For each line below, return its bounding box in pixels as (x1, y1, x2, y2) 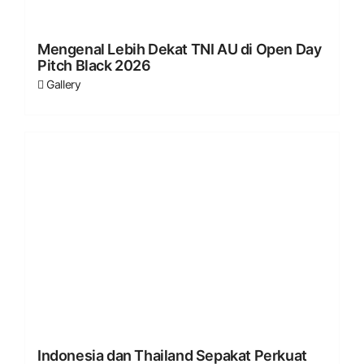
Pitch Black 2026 (37, 56, 151, 74)
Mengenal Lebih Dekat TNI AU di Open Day (37, 40, 322, 58)
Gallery (46, 76, 81, 91)
